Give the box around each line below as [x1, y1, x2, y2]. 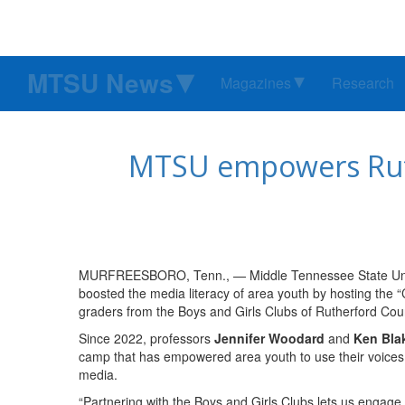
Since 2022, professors [79, 329, 214, 348]
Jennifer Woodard [214, 329, 325, 348]
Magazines [221, 72, 291, 94]
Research [332, 72, 394, 94]
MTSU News [27, 64, 174, 102]
